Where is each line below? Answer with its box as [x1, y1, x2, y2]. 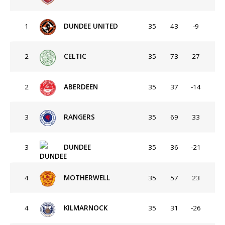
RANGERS [64, 112, 95, 122]
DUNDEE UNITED [64, 21, 118, 31]
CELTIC [64, 52, 86, 61]
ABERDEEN [64, 82, 98, 91]
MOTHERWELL [64, 173, 110, 182]
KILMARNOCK [64, 203, 107, 213]
